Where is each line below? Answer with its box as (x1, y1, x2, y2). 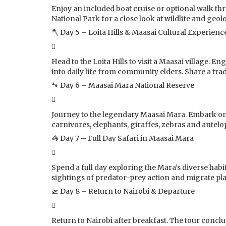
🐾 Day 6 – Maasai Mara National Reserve (51, 80, 194, 90)
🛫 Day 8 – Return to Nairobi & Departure (51, 186, 195, 196)
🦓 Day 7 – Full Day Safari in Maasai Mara (51, 133, 194, 143)
